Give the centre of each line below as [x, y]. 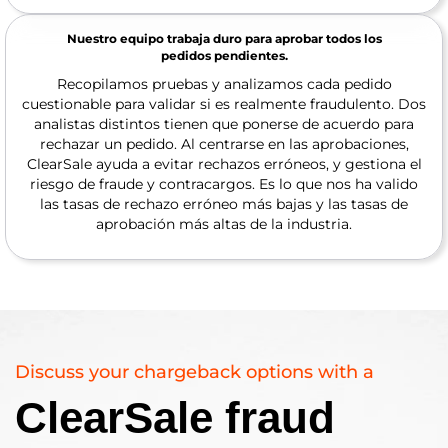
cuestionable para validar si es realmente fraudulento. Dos [224, 104]
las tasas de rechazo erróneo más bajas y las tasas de [224, 204]
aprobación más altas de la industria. [224, 224]
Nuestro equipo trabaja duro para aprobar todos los [224, 38]
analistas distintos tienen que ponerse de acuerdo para [224, 124]
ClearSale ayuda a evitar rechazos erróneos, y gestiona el [224, 164]
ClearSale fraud [175, 417]
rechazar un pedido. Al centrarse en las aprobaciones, [224, 144]
